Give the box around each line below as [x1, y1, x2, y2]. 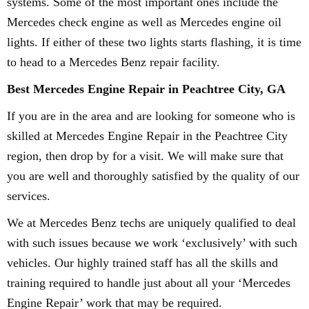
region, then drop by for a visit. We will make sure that [7, 149, 283, 163]
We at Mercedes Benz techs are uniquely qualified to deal [7, 216, 296, 230]
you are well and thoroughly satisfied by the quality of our [7, 169, 299, 183]
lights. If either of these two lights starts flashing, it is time [7, 35, 301, 49]
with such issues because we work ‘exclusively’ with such [7, 236, 297, 250]
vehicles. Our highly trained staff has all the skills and [7, 256, 278, 270]
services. [7, 189, 50, 203]
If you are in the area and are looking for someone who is [7, 109, 295, 123]
